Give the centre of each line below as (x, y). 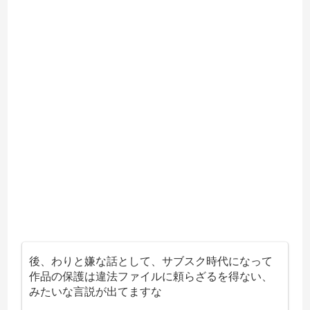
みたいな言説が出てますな (96, 291)
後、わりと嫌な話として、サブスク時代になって (151, 261)
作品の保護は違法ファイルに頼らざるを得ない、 (151, 276)
